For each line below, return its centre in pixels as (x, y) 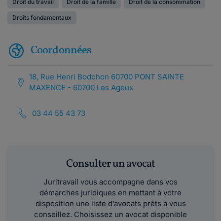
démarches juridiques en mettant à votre (110, 193)
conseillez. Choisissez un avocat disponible (110, 214)
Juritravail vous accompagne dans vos (110, 182)
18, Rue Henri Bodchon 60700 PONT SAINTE (107, 77)
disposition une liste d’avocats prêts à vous (110, 203)
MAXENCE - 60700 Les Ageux (81, 88)
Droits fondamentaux (42, 18)
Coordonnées (61, 50)
